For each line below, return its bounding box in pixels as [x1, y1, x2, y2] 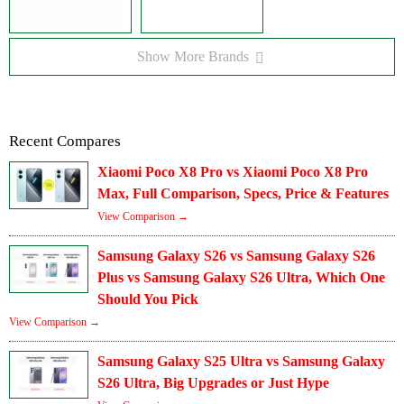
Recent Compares [9, 133, 121, 151]
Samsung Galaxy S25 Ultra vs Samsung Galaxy [97, 353, 385, 370]
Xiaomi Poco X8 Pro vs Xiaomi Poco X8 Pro [97, 164, 368, 180]
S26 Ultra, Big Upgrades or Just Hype [97, 375, 329, 391]
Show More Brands [137, 49, 252, 65]
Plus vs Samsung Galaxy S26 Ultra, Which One [97, 270, 385, 286]
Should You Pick [97, 291, 198, 308]
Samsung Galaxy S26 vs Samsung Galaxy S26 [97, 248, 375, 264]
